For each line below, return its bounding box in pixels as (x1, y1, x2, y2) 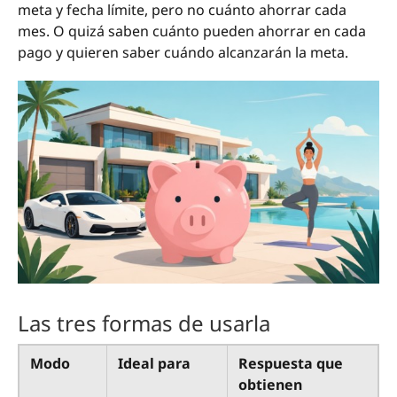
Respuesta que (238, 353, 343, 373)
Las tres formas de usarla (18, 307, 270, 338)
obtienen (238, 374, 302, 394)
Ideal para (118, 353, 191, 373)
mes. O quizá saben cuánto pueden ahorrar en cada (18, 21, 366, 42)
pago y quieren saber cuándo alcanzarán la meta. (18, 43, 348, 63)
